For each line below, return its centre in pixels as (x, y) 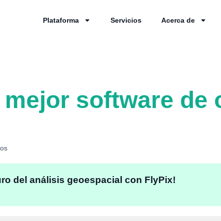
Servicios (126, 20)
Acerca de (178, 20)
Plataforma (61, 20)
